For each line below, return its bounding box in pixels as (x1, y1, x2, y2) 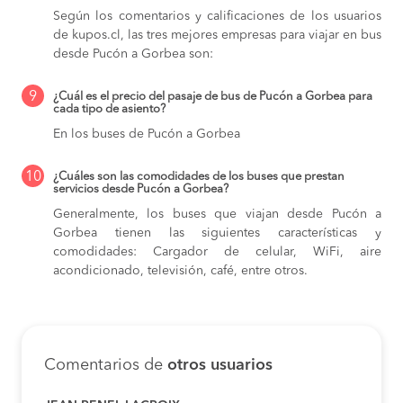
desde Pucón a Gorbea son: (53, 47, 213, 60)
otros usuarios (167, 356, 273, 373)
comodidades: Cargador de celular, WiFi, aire (53, 245, 381, 258)
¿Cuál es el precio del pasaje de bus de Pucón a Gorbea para (53, 90, 372, 103)
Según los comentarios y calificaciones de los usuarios (53, 9, 381, 22)
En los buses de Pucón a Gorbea (53, 127, 240, 140)
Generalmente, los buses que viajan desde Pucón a (53, 207, 381, 220)
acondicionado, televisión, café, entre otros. (53, 264, 308, 277)
